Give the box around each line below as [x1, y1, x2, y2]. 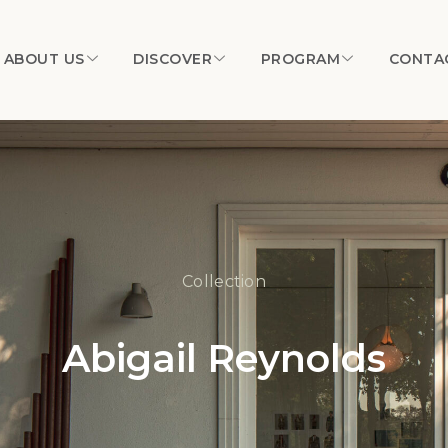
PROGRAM [260, 49, 340, 68]
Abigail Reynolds [62, 335, 386, 383]
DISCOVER [133, 49, 212, 68]
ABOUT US [3, 49, 85, 68]
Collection [182, 272, 266, 292]
